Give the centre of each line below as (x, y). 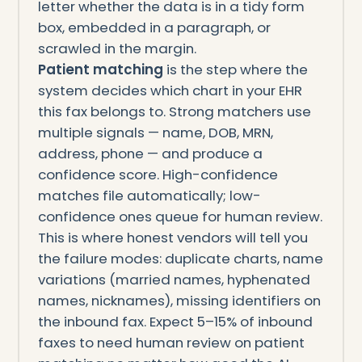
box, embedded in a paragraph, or (154, 27)
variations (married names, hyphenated (174, 279)
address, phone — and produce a (150, 153)
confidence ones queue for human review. (180, 216)
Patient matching (100, 69)
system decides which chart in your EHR (170, 90)
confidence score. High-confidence (158, 174)
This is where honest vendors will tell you (173, 237)
